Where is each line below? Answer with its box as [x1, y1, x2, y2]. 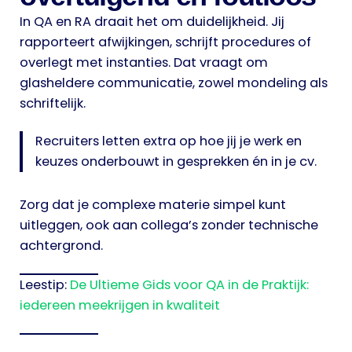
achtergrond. [20, 236, 103, 255]
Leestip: [20, 275, 70, 294]
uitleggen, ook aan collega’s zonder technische [20, 215, 318, 234]
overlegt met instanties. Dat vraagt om [20, 53, 268, 72]
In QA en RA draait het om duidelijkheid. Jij [20, 13, 284, 31]
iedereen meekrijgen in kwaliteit [20, 295, 220, 314]
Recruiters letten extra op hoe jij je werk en [35, 132, 302, 151]
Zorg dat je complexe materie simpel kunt [20, 195, 286, 214]
